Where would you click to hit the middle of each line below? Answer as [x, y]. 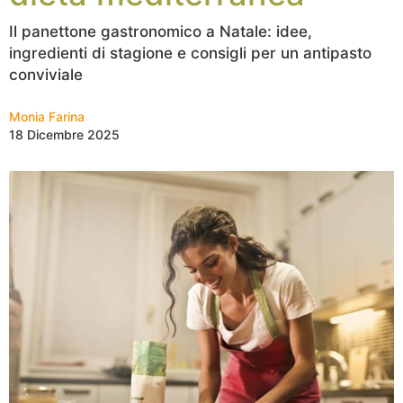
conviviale [46, 75]
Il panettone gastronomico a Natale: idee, [161, 31]
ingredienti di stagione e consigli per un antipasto [190, 53]
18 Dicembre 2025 [64, 134]
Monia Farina [47, 116]
